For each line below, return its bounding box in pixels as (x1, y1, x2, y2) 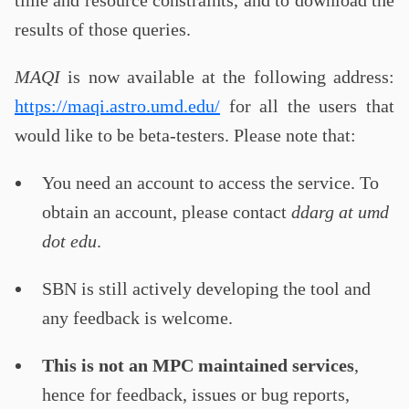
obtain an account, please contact (42, 202, 291, 222)
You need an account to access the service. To (42, 173, 379, 193)
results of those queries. (15, 19, 191, 39)
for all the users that (220, 96, 394, 116)
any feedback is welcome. (42, 308, 233, 328)
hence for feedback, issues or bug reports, (42, 384, 350, 404)
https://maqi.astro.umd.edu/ (15, 96, 220, 116)
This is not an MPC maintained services (42, 355, 354, 375)
